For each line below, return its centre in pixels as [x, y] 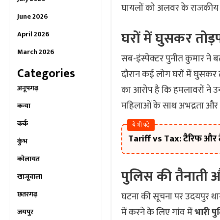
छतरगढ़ [27, 194]
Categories [46, 74]
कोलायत [28, 159]
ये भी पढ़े [141, 125]
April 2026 [33, 34]
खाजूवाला [30, 177]
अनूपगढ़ [28, 88]
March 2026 [36, 52]
